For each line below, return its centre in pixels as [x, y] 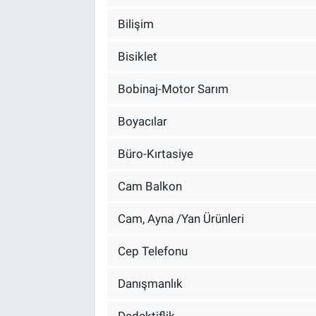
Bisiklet [137, 56]
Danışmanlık [150, 283]
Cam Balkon [150, 186]
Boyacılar [142, 121]
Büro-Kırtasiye [155, 153]
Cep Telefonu [152, 251]
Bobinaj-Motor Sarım [173, 89]
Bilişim [135, 24]
